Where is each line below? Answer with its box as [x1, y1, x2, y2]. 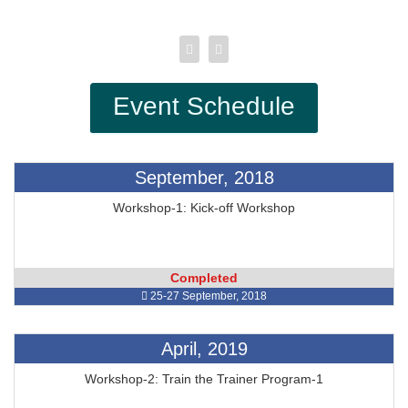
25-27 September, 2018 [148, 290, 267, 302]
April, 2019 [160, 339, 248, 359]
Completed [170, 270, 238, 285]
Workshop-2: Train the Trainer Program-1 [85, 372, 323, 386]
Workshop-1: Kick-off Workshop [113, 200, 295, 215]
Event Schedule [113, 92, 295, 120]
